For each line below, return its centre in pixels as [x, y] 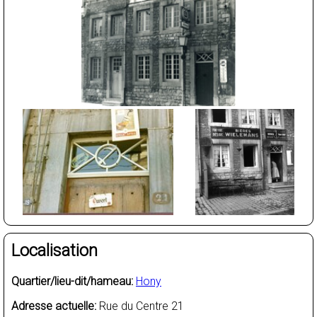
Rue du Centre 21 [140, 306]
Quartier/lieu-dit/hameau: [72, 281]
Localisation [54, 250]
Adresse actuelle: [54, 306]
